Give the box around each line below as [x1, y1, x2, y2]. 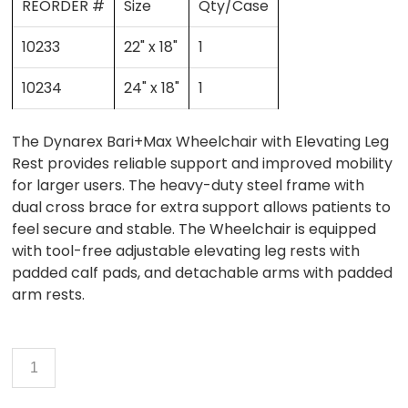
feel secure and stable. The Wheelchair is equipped [12, 219, 377, 240]
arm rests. [12, 284, 86, 306]
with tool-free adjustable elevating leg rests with [12, 240, 361, 262]
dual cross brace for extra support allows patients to [12, 197, 392, 219]
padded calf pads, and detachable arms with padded [12, 262, 393, 284]
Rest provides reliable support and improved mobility [12, 153, 393, 175]
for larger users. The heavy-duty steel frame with [12, 175, 365, 197]
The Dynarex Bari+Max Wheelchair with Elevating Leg [12, 131, 390, 153]
